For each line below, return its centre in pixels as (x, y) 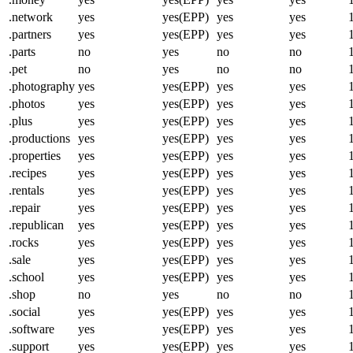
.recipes (28, 173)
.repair (24, 207)
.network (31, 17)
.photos (27, 103)
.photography (42, 86)
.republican (36, 225)
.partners (30, 34)
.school (26, 277)
